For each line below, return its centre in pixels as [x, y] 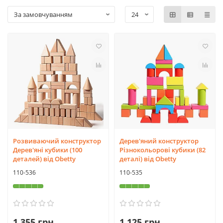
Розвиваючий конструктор [57, 141]
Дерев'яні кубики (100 [48, 150]
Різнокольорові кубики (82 [163, 150]
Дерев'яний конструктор [159, 141]
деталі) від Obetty [148, 159]
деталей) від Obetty [44, 159]
